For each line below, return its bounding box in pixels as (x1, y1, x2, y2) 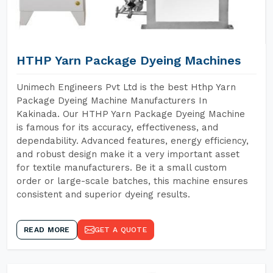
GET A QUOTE (94, 225, 147, 234)
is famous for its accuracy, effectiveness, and (16, 122, 218, 133)
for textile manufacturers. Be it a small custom (16, 162, 227, 173)
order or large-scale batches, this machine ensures (16, 175, 248, 186)
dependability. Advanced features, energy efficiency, (16, 135, 249, 146)
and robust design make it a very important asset (16, 149, 239, 160)
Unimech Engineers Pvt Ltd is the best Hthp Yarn (16, 82, 236, 93)
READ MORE (24, 225, 70, 234)
